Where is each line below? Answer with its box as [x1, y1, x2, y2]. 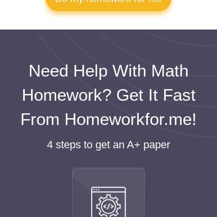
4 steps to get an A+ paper [47, 139, 170, 151]
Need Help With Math [29, 61, 188, 80]
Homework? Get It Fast [21, 85, 196, 104]
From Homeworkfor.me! [20, 109, 197, 128]
